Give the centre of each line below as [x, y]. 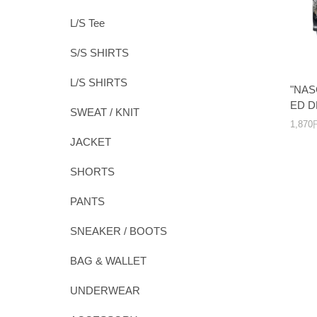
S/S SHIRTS [99, 53]
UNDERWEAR [105, 290]
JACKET [90, 142]
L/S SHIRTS [98, 82]
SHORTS [92, 172]
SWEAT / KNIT [104, 112]
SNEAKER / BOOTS [118, 231]
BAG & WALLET [108, 261]
